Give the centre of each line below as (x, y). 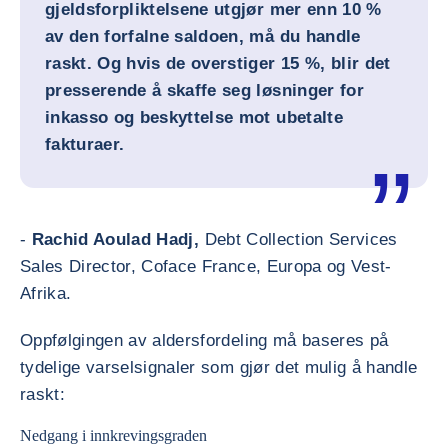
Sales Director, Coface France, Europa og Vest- (206, 266)
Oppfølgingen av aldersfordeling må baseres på (204, 340)
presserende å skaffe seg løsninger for (204, 90)
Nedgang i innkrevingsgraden (113, 435)
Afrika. (46, 293)
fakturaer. (85, 144)
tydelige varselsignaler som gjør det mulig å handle (219, 367)
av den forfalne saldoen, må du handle (203, 36)
